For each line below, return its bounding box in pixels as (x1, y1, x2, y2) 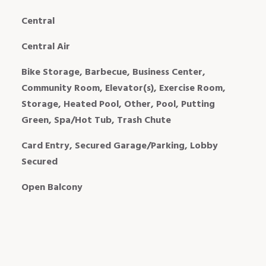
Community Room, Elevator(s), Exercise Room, (21, 80, 226, 96)
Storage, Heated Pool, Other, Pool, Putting (21, 96, 215, 112)
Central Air (21, 39, 70, 55)
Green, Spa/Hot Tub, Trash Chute (21, 112, 171, 128)
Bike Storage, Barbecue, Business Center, (21, 64, 205, 80)
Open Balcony (21, 179, 83, 195)
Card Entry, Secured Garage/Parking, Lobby (21, 138, 218, 154)
